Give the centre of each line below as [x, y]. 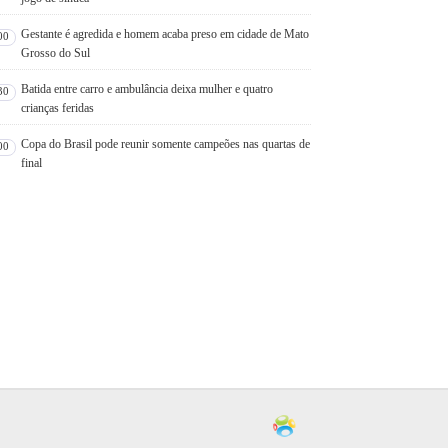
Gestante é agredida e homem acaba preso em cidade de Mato [165, 33]
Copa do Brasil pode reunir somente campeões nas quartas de [166, 143]
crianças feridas [58, 107]
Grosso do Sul [56, 52]
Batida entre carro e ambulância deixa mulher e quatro [147, 88]
